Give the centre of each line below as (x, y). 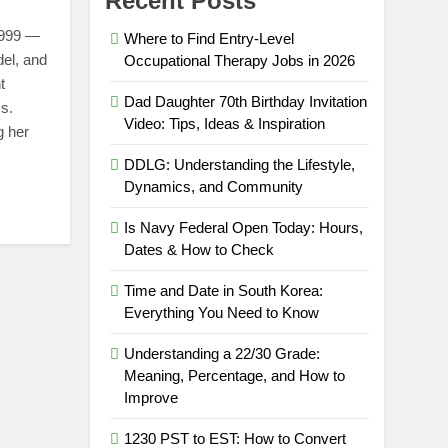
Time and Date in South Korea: (224, 291)
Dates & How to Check (199, 250)
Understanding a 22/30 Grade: (222, 354)
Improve (151, 398)
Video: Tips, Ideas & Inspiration (225, 124)
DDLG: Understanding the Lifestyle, (240, 165)
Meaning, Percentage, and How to (235, 376)
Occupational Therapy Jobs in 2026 (240, 61)
